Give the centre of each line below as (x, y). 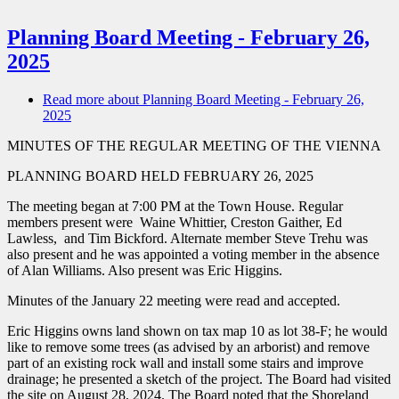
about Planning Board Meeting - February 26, (234, 100)
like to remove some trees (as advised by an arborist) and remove (188, 347)
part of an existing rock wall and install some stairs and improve (185, 363)
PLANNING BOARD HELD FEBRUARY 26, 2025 (160, 176)
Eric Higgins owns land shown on (105, 331)
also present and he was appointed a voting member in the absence (193, 255)
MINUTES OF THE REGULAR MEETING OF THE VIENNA (194, 146)
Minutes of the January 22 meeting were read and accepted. (174, 301)
